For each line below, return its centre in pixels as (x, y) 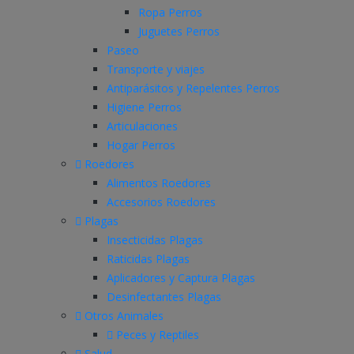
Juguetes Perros (179, 31)
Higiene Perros (144, 107)
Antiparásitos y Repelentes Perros (193, 88)
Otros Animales (122, 315)
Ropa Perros (170, 12)
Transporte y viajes (156, 69)
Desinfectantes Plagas (164, 296)
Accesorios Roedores (161, 201)
